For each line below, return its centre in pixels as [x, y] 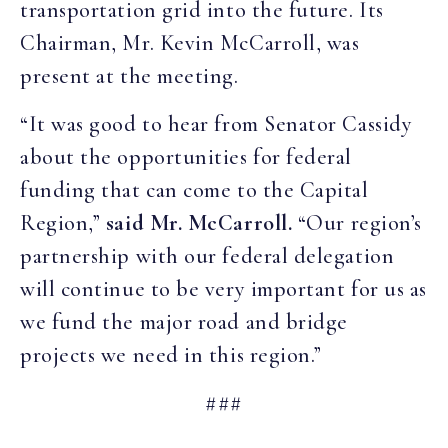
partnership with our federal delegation [207, 255]
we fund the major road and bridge [184, 321]
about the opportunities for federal [186, 156]
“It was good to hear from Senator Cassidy [216, 123]
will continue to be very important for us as [223, 288]
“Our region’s [357, 222]
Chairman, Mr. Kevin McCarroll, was [190, 43]
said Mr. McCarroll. [199, 222]
